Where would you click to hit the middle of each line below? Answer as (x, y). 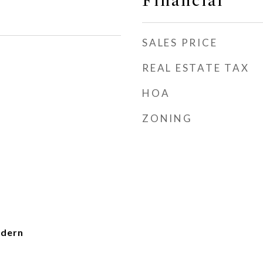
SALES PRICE (180, 43)
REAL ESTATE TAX (196, 68)
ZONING (167, 118)
